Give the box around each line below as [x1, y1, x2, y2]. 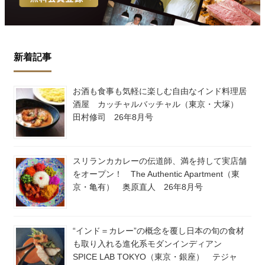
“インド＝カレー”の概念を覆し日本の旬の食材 [73, 226, 244, 236]
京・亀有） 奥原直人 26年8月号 [73, 182, 203, 192]
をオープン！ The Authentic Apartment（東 [73, 169, 240, 179]
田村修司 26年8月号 [73, 112, 153, 122]
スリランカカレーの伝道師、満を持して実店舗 [73, 156, 247, 166]
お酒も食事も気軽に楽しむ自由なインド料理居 [73, 86, 247, 96]
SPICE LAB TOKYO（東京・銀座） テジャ [73, 252, 237, 262]
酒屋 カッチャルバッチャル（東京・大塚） [73, 99, 247, 109]
